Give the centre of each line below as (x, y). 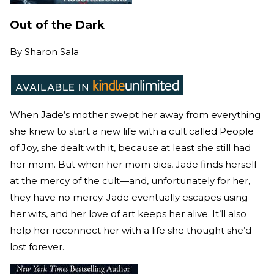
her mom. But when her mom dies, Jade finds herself (133, 164)
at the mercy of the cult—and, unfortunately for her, (130, 180)
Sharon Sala (52, 51)
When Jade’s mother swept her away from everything (135, 114)
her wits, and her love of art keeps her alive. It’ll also (128, 213)
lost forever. (37, 246)
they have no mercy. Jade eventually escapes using (129, 197)
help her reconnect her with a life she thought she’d (131, 230)
